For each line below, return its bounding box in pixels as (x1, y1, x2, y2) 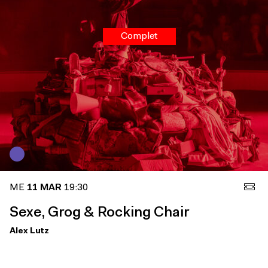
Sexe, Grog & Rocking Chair (10, 205, 189, 220)
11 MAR (27, 182, 62, 193)
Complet (121, 31, 158, 41)
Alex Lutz (10, 226, 49, 236)
